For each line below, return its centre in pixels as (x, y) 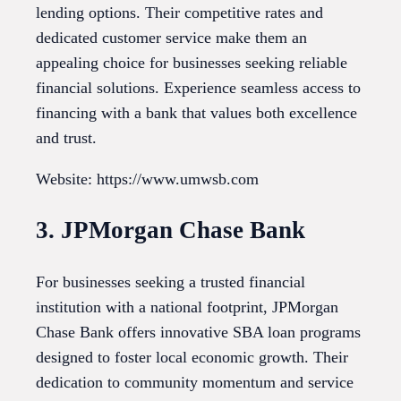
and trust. (66, 137)
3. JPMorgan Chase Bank (171, 230)
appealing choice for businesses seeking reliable (192, 62)
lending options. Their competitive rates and (179, 12)
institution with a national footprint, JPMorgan (187, 307)
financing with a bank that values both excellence (196, 112)
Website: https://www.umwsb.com (147, 179)
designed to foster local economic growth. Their (192, 358)
